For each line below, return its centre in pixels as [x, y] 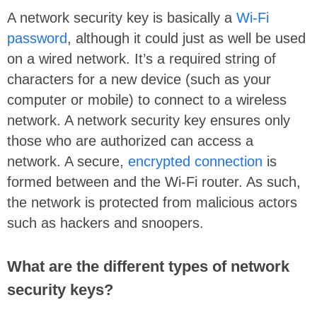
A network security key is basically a [122, 17]
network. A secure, [68, 161]
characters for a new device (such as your [139, 79]
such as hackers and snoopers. [105, 223]
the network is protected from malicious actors [152, 202]
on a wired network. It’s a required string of [142, 58]
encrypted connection [195, 161]
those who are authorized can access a [130, 140]
